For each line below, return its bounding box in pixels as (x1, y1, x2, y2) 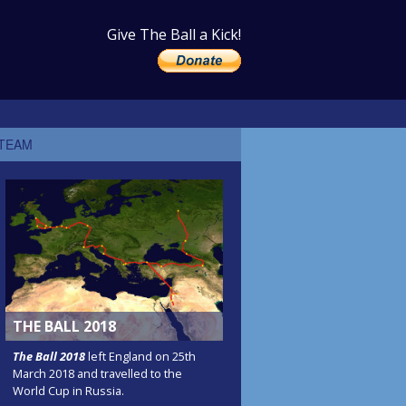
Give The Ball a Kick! (107, 24, 241, 44)
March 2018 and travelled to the (13, 365, 182, 382)
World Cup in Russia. (13, 382, 124, 400)
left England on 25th (85, 348, 196, 365)
